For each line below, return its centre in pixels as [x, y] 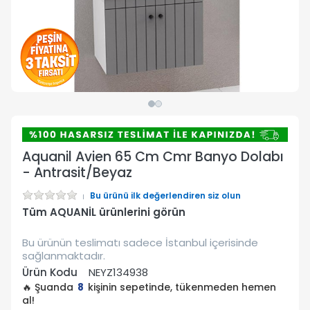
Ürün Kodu [50, 273]
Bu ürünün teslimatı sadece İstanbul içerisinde [140, 243]
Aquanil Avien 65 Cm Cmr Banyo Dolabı [153, 157]
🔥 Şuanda [49, 288]
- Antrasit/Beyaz [77, 173]
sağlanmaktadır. [64, 256]
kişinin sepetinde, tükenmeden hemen [181, 288]
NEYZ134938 [118, 273]
